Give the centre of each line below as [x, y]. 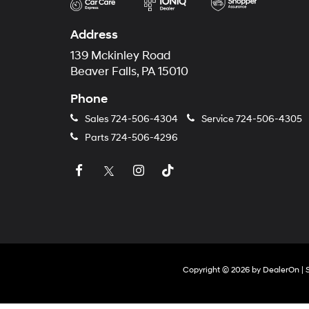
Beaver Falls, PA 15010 [129, 72]
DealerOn [281, 270]
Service [218, 119]
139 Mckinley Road [120, 56]
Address [94, 35]
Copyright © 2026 [217, 270]
